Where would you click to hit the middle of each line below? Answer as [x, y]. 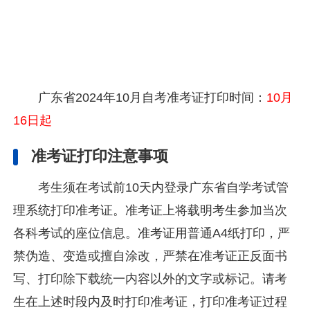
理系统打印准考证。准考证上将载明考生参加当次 [151, 211]
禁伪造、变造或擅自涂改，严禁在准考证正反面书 [151, 256]
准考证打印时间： [216, 97]
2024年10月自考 [121, 97]
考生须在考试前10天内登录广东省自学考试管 [163, 188]
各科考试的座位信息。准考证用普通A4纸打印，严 [152, 234]
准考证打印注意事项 [100, 156]
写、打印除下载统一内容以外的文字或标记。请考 [151, 279]
